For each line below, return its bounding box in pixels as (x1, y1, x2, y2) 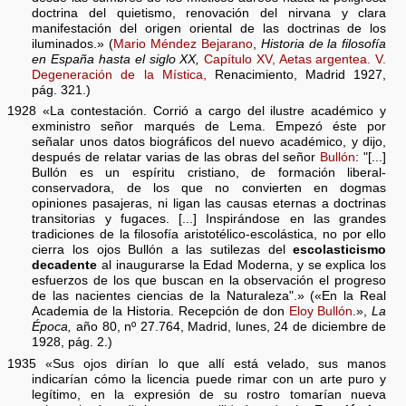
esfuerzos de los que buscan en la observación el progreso (32, 274, 387, 288)
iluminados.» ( (32, 36, 114, 51)
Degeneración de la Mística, (32, 67, 207, 82)
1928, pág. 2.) (32, 335, 113, 350)
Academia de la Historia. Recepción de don (32, 304, 289, 319)
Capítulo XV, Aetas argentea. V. (204, 52, 387, 66)
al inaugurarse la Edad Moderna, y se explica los (97, 258, 387, 273)
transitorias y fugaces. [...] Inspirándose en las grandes (32, 212, 387, 227)
